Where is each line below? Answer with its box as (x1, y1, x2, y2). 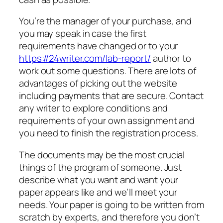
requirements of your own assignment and (19, 114, 195, 127)
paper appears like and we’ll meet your (19, 185, 178, 199)
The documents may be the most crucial (19, 148, 185, 161)
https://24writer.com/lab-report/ (19, 52, 151, 65)
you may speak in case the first (19, 27, 146, 40)
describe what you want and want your (19, 173, 179, 186)
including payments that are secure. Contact (19, 89, 204, 103)
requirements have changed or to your (19, 39, 178, 53)
